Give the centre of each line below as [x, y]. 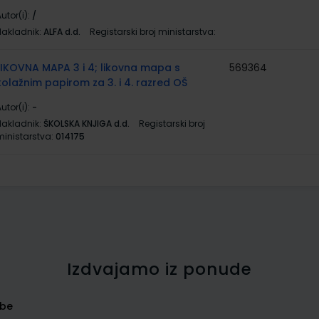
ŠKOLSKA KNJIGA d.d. [87, 124]
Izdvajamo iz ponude [159, 269]
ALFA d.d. [62, 32]
